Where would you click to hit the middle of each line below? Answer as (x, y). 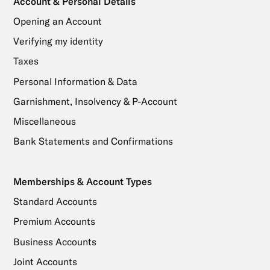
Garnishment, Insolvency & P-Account (95, 101)
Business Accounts (55, 241)
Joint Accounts (45, 261)
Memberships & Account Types (82, 181)
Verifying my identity (58, 41)
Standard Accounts (55, 202)
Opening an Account (57, 21)
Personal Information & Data (75, 81)
